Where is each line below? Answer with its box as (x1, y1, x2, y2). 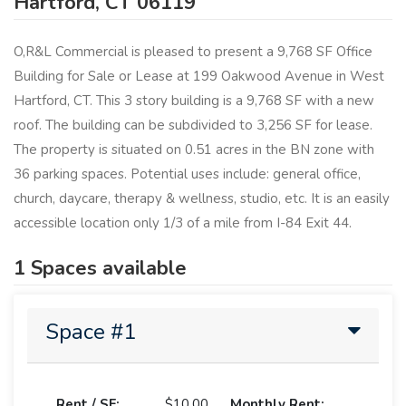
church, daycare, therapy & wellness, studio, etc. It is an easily (14, 189, 390, 208)
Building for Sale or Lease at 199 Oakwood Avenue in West (14, 67, 384, 86)
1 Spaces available (14, 254, 187, 282)
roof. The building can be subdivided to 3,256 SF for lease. (14, 116, 372, 135)
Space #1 (45, 316, 136, 346)
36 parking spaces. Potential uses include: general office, (14, 165, 361, 184)
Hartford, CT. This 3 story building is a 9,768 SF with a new (14, 92, 374, 111)
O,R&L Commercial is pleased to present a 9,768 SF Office (14, 43, 372, 62)
